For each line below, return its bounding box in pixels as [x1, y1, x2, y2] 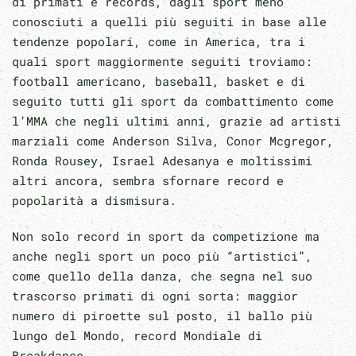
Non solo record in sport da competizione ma [12, 227, 319, 244]
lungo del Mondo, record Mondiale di [12, 327, 262, 343]
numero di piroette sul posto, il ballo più [12, 307, 312, 323]
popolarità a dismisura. [12, 192, 176, 208]
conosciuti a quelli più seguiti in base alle [12, 13, 327, 29]
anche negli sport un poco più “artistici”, [12, 247, 312, 264]
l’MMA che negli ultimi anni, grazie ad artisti [12, 112, 341, 129]
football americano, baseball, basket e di [12, 72, 305, 89]
